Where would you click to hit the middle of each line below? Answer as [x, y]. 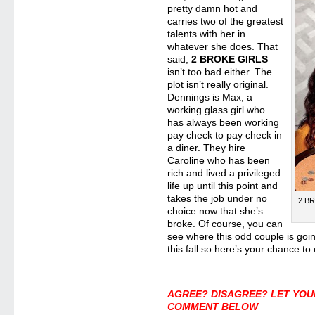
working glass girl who [217, 110]
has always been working [224, 122]
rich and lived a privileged [224, 173]
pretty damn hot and [213, 8]
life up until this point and [223, 186]
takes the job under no [218, 198]
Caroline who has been [219, 160]
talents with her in [207, 34]
